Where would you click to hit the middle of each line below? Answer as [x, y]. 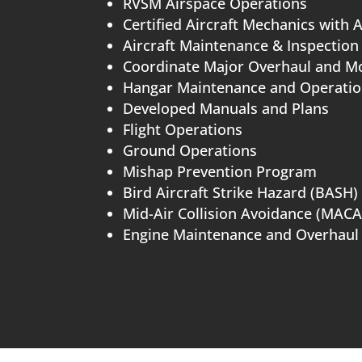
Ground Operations [190, 151]
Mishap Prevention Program [220, 172]
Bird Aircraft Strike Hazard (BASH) [241, 193]
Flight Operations [183, 130]
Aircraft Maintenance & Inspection [241, 46]
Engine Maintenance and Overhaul [241, 235]
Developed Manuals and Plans [226, 109]
